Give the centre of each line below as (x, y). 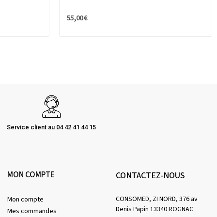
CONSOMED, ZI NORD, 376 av (157, 199)
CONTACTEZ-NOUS (150, 176)
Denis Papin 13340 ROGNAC (155, 209)
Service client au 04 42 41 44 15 (51, 127)
